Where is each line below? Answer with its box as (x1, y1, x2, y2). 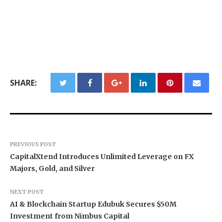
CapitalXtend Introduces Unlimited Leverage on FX (10, 152, 194, 161)
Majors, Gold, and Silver (10, 164, 95, 173)
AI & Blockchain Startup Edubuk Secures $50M (10, 199, 176, 209)
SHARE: (10, 77, 37, 88)
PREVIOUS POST (10, 140, 56, 148)
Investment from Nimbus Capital (10, 211, 129, 221)
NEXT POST (10, 188, 44, 195)
